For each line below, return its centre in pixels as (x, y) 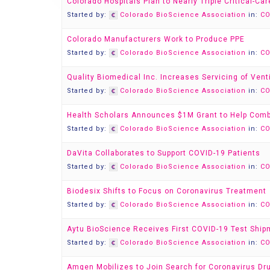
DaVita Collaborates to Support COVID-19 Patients (164, 153)
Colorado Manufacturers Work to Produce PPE (156, 39)
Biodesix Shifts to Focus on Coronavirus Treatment (167, 191)
